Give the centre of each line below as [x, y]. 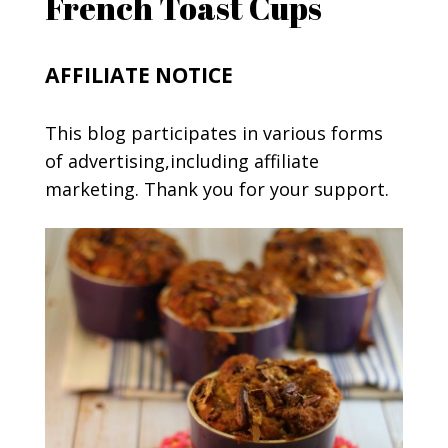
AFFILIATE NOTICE [138, 75]
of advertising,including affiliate [181, 161]
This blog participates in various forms [213, 133]
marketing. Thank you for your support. [216, 189]
